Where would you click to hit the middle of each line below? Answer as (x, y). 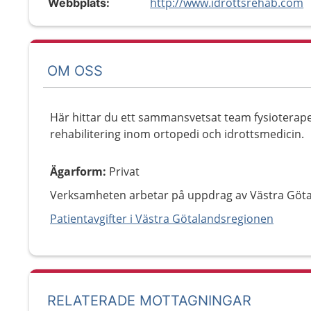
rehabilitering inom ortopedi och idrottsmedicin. (177, 134)
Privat (124, 171)
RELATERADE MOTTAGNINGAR (149, 301)
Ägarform (76, 171)
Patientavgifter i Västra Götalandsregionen (162, 219)
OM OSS (75, 70)
